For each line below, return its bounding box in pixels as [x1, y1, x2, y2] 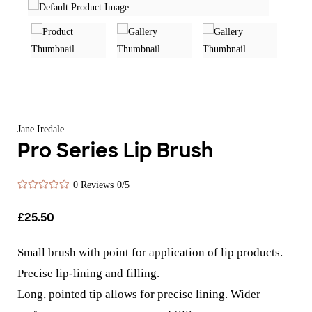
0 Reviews [73, 180, 114, 191]
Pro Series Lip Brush [17, 143, 214, 163]
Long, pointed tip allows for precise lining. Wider [17, 288, 261, 302]
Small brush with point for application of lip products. [17, 246, 283, 260]
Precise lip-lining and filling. [17, 267, 160, 281]
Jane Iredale [17, 124, 65, 135]
